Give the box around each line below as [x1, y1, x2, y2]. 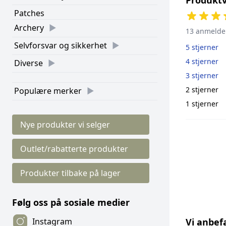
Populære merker [14, 85, 82, 96]
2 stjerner [186, 84, 218, 94]
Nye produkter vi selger [20, 119, 110, 130]
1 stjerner [186, 98, 218, 108]
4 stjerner [186, 56, 218, 66]
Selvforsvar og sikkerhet [14, 40, 107, 51]
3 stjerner [186, 70, 218, 80]
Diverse [14, 58, 43, 69]
